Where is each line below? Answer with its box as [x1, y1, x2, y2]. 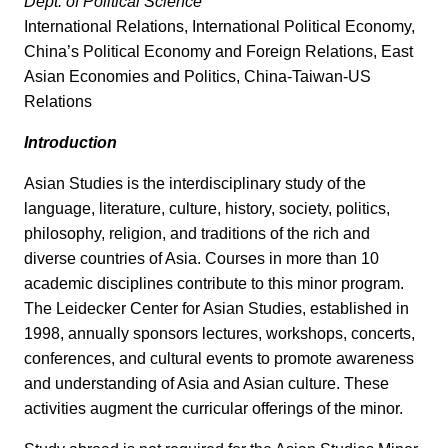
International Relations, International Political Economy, [24, 18, 415, 36]
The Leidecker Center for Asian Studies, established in [24, 300, 409, 318]
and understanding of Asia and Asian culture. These [24, 375, 389, 393]
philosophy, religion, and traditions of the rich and [24, 225, 370, 243]
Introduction [24, 134, 117, 152]
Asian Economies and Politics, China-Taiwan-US [24, 68, 371, 86]
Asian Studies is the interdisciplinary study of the [24, 175, 366, 193]
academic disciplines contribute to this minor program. [24, 275, 404, 293]
